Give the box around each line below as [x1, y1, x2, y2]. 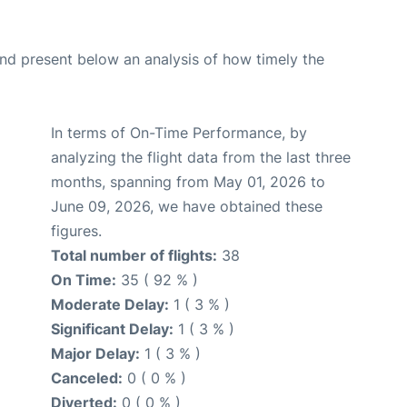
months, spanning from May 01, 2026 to [51, 173, 325, 192]
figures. [51, 222, 102, 241]
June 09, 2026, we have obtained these [51, 197, 323, 216]
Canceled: [51, 369, 123, 388]
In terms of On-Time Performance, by [51, 124, 307, 143]
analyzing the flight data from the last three [51, 148, 351, 167]
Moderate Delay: [51, 295, 169, 314]
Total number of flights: [51, 246, 217, 265]
